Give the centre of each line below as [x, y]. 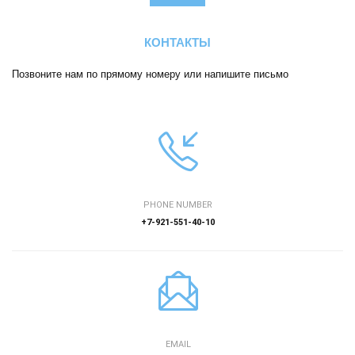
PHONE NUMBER [178, 205]
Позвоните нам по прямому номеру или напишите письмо [150, 74]
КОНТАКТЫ [177, 43]
